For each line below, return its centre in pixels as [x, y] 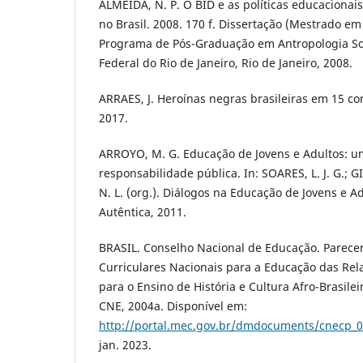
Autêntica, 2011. [143, 211]
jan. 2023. [125, 344]
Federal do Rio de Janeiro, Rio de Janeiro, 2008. [226, 62]
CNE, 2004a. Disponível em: [173, 305]
